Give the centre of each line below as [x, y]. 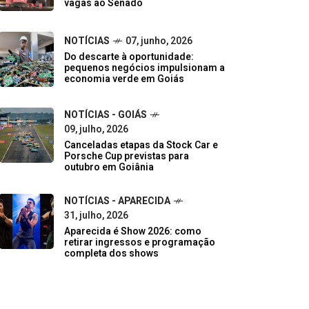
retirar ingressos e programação [140, 242]
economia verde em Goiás [124, 79]
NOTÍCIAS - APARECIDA [117, 201]
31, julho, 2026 [96, 215]
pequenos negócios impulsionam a [144, 68]
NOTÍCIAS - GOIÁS [106, 114]
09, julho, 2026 [96, 129]
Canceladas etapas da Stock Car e [141, 145]
